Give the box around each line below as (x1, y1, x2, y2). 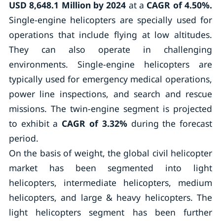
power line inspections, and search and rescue (8, 88, 213, 100)
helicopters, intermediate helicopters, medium (8, 177, 213, 188)
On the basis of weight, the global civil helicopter (8, 147, 213, 159)
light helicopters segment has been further (8, 206, 213, 218)
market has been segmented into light (8, 162, 213, 174)
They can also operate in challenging (8, 43, 213, 55)
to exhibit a (8, 117, 62, 129)
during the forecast (127, 117, 213, 129)
